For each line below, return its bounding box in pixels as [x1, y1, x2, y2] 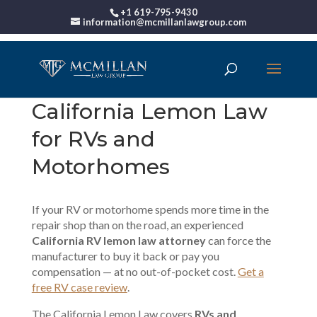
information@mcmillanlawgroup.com [82, 16, 246, 28]
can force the [205, 234, 271, 247]
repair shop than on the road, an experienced [31, 218, 243, 231]
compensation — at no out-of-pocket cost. [31, 265, 238, 278]
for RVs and [31, 126, 155, 152]
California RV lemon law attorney [31, 234, 206, 247]
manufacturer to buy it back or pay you [31, 249, 219, 263]
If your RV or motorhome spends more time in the [31, 202, 269, 216]
